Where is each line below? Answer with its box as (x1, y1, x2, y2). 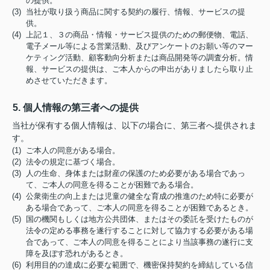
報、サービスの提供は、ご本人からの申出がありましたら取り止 (26, 64, 254, 74)
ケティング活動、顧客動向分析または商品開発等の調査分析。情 (26, 53, 254, 62)
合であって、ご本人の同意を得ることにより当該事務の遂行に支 (26, 237, 254, 246)
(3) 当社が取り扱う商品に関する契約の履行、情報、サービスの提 (12, 7, 245, 16)
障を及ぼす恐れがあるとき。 (26, 249, 128, 258)
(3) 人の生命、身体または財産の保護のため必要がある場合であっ (12, 169, 245, 178)
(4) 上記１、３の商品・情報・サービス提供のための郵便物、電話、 (12, 30, 253, 39)
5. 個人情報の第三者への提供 (13, 102, 139, 113)
